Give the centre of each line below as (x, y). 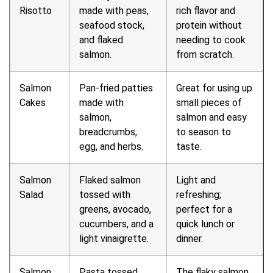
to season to (204, 132)
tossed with (105, 194)
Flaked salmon (110, 180)
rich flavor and (206, 10)
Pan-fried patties (116, 88)
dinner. (190, 238)
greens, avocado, (115, 209)
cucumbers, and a (116, 224)
